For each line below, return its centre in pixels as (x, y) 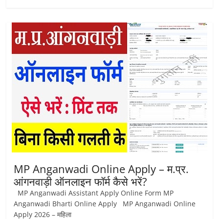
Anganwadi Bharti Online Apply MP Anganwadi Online (105, 204)
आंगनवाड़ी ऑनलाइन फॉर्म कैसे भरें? (81, 181)
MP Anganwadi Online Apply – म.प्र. (101, 169)
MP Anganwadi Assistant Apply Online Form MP (94, 193)
